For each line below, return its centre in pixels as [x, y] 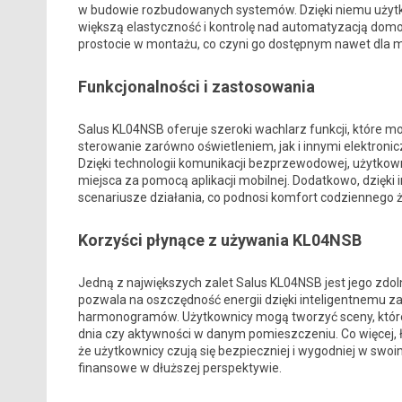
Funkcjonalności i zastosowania [196, 87]
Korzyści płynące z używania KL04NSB [219, 240]
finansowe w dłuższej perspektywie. [179, 368]
